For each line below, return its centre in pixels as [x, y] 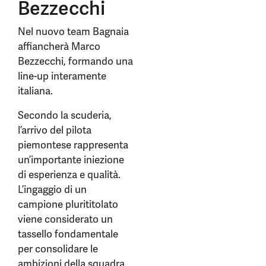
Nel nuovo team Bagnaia [73, 31]
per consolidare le [58, 249]
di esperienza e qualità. [69, 175]
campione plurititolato [68, 204]
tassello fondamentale [68, 234]
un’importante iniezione [71, 160]
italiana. [35, 91]
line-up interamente [62, 76]
